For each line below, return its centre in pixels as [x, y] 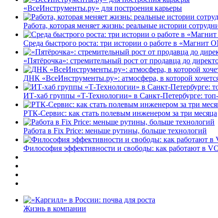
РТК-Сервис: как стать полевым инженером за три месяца [120, 113]
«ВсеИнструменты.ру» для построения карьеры [103, 8]
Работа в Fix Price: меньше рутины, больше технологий [115, 130]
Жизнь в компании [55, 208]
